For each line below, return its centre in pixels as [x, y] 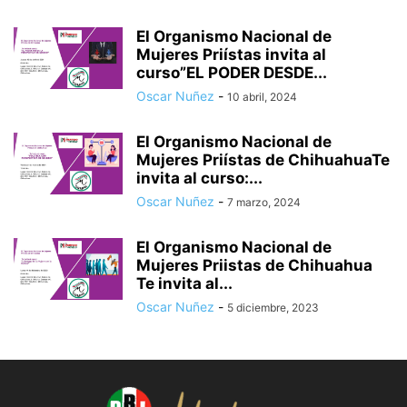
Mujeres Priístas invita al [231, 55]
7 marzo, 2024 [264, 203]
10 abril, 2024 [262, 97]
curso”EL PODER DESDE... [232, 73]
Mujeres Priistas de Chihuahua [254, 266]
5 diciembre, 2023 [273, 308]
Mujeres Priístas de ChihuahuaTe [263, 160]
